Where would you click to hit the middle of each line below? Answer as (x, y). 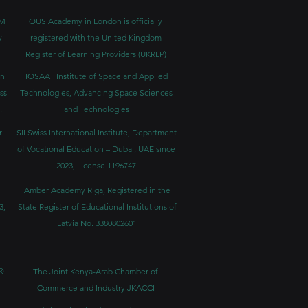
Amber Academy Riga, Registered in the (97, 190)
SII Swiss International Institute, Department (96, 132)
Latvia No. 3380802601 (97, 223)
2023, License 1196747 (96, 165)
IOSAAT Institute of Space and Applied (96, 76)
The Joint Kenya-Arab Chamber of (96, 271)
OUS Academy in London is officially (96, 21)
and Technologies (96, 109)
